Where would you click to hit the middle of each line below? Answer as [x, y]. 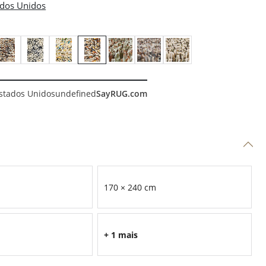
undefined [76, 93]
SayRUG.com [122, 93]
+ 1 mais [121, 235]
